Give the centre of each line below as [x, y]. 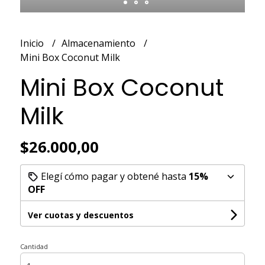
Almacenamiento [99, 43]
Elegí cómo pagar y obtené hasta [113, 176]
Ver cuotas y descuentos [80, 215]
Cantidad [34, 246]
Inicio [33, 43]
